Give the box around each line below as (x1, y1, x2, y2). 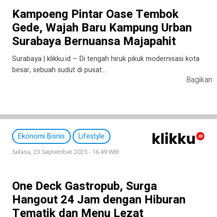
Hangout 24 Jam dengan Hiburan (12, 191, 186, 209)
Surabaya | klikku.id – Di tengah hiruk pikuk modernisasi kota (12, 54, 200, 64)
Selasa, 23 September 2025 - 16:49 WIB (12, 148, 119, 157)
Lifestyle (78, 131, 105, 142)
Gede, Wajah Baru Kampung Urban (12, 19, 192, 37)
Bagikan (186, 74, 213, 86)
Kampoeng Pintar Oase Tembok (12, 6, 179, 23)
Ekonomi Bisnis (18, 131, 65, 142)
